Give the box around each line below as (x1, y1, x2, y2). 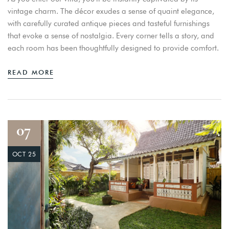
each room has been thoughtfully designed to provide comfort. (8, 43, 219, 53)
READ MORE (8, 67, 54, 76)
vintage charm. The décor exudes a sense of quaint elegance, (8, 6, 214, 16)
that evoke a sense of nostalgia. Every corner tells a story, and (8, 31, 214, 40)
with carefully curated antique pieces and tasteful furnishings (8, 18, 210, 28)
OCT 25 (12, 150, 36, 158)
